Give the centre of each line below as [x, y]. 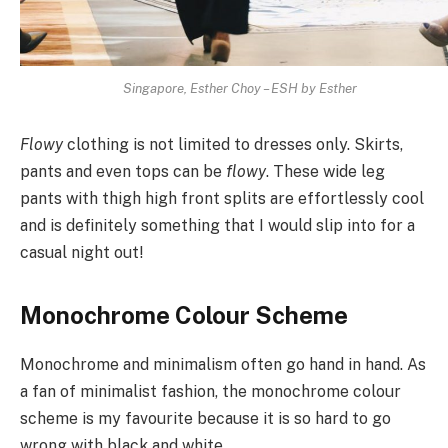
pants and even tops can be [123, 172]
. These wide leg [325, 172]
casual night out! [81, 253]
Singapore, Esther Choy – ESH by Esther [240, 88]
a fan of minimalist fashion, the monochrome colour [210, 392]
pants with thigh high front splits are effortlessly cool [222, 199]
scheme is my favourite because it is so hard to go [205, 419]
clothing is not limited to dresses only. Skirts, [233, 145]
